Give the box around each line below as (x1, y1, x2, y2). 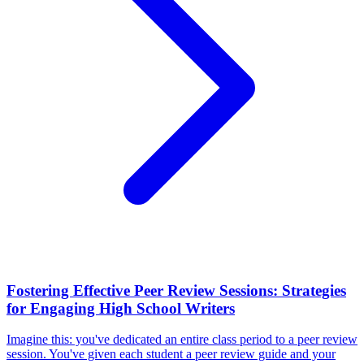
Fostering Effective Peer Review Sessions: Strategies (6, 281, 346, 299)
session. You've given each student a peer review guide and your (6, 347, 336, 362)
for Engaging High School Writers (6, 299, 235, 317)
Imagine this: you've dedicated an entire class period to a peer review (6, 332, 357, 347)
